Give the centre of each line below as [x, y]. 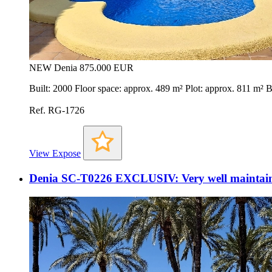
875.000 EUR [107, 68]
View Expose [55, 154]
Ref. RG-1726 [57, 110]
